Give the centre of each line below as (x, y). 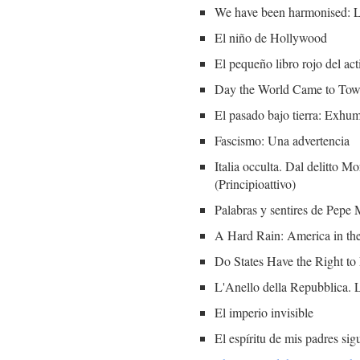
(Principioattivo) (255, 183)
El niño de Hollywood (271, 37)
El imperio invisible (264, 312)
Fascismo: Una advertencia (282, 140)
